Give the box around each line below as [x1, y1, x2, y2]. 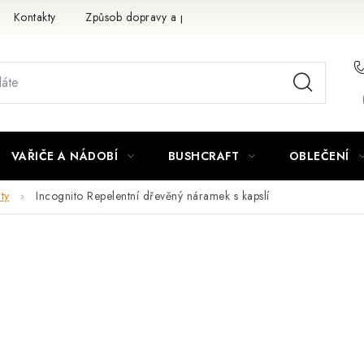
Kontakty [13, 8, 56, 25]
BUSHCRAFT [167, 148, 239, 164]
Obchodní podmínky [239, 8, 343, 25]
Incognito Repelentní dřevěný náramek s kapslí [36, 188, 270, 205]
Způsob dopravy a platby [85, 8, 210, 25]
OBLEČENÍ [288, 148, 349, 164]
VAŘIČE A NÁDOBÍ [11, 148, 118, 164]
